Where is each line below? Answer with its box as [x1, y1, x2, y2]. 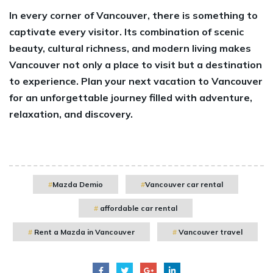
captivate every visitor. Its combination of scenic [9, 25, 244, 38]
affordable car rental [97, 203, 177, 213]
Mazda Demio [52, 179, 103, 189]
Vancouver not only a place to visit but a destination [9, 58, 262, 71]
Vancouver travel [177, 227, 243, 236]
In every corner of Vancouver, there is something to [9, 9, 258, 21]
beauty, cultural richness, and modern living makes [9, 41, 251, 54]
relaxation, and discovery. [9, 107, 133, 120]
